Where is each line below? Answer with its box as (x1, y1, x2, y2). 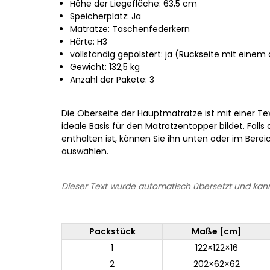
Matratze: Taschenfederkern (70, 23, 190, 35)
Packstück (89, 225, 136, 237)
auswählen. (61, 145, 108, 157)
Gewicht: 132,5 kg (70, 61, 140, 73)
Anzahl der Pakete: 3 (70, 74, 154, 86)
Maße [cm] (191, 225, 242, 237)
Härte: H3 (70, 36, 107, 48)
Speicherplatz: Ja (70, 10, 141, 22)
